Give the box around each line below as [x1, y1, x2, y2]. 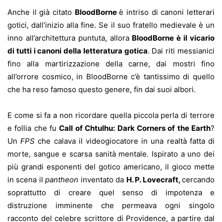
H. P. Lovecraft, [126, 175, 182, 185]
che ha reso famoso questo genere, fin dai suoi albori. [7, 85, 196, 95]
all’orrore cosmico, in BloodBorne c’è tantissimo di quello [7, 72, 215, 82]
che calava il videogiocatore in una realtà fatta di [35, 136, 215, 146]
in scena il [7, 175, 46, 185]
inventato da [78, 175, 126, 185]
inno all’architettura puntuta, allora [7, 33, 132, 43]
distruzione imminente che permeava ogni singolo [7, 201, 215, 211]
